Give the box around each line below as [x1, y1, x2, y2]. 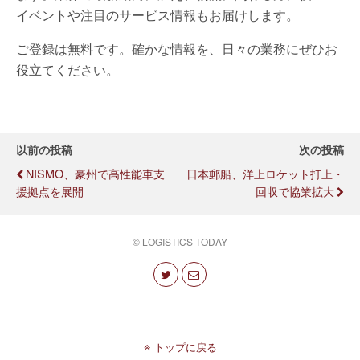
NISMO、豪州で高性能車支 [26, 164, 165, 182]
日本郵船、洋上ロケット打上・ [186, 164, 344, 182]
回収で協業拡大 [256, 182, 334, 199]
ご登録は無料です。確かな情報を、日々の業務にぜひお [16, 39, 337, 58]
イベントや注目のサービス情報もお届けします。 [16, 5, 299, 24]
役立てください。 [16, 59, 119, 79]
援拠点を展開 [16, 182, 84, 199]
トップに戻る [153, 338, 217, 354]
